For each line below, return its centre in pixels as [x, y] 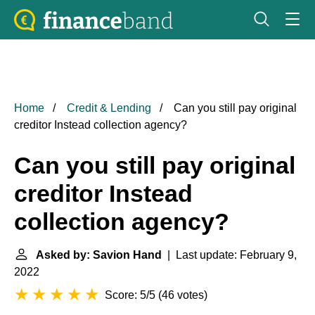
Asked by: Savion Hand [99, 255]
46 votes [183, 295]
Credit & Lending [109, 108]
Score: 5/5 [130, 295]
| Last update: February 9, [229, 255]
